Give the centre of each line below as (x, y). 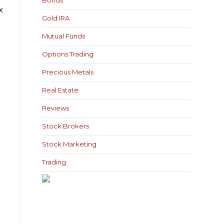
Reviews (56, 108)
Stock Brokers (66, 126)
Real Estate (60, 90)
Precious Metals (68, 72)
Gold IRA (56, 18)
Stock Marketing (69, 144)
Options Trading (68, 54)
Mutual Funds (64, 36)
